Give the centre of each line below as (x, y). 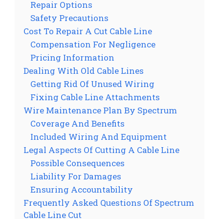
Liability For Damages (76, 176)
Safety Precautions (69, 18)
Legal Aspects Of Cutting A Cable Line (101, 150)
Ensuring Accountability (82, 189)
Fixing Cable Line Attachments (95, 97)
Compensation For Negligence (93, 44)
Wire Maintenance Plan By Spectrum (100, 110)
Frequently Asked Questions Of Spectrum (109, 202)
